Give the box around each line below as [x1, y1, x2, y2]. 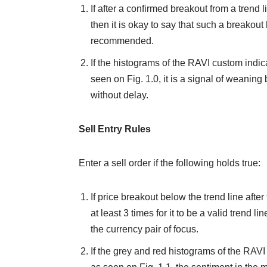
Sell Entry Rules [79, 124, 151, 135]
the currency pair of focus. [91, 224, 198, 235]
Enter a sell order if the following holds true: [79, 158, 260, 169]
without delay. [91, 90, 148, 101]
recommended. [91, 36, 154, 46]
